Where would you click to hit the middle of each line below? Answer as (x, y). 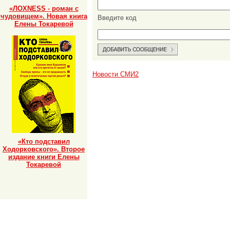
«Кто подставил (44, 141)
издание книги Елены (44, 157)
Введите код (117, 18)
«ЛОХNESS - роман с (44, 8)
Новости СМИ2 (116, 74)
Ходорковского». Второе (44, 149)
